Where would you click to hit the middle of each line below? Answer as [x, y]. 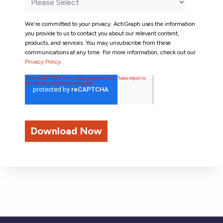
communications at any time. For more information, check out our [110, 52]
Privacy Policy [43, 61]
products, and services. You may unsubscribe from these [98, 43]
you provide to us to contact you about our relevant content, [102, 33]
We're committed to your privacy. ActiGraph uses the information [110, 24]
